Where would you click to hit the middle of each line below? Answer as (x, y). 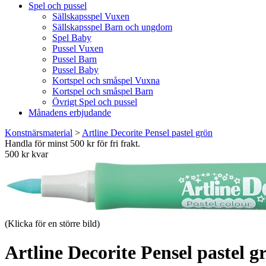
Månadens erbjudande (70, 113)
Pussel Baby (75, 70)
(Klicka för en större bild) (52, 224)
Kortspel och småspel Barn (103, 91)
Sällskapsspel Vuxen (91, 16)
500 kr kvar (26, 154)
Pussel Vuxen (78, 48)
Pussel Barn (75, 59)
